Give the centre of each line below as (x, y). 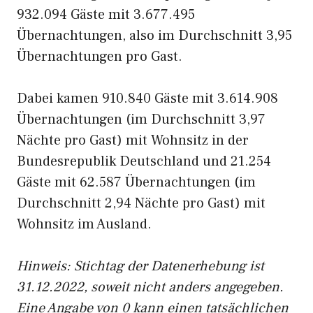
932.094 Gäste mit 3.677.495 (106, 15)
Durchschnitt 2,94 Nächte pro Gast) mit (141, 203)
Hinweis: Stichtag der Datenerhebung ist (140, 266)
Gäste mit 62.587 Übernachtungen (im (136, 182)
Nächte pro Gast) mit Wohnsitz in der (133, 140)
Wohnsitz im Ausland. (84, 224)
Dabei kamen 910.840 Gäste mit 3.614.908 (147, 99)
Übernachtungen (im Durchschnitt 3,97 (141, 119)
